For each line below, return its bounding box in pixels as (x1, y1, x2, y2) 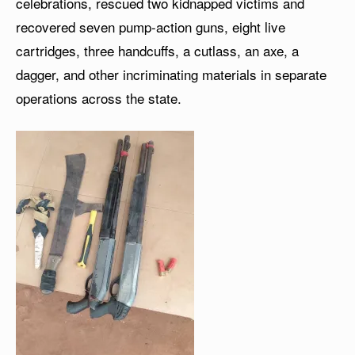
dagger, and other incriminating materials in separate (16, 64, 326, 84)
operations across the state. (16, 88, 181, 108)
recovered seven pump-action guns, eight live (16, 17, 285, 36)
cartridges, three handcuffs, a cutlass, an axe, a (16, 40, 299, 60)
